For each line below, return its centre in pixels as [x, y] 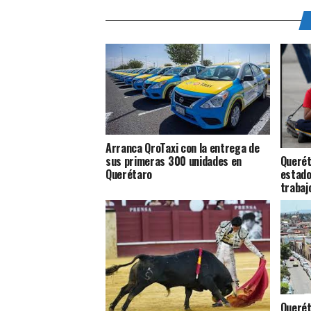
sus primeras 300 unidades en [174, 161]
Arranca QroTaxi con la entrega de [183, 148]
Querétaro [129, 175]
